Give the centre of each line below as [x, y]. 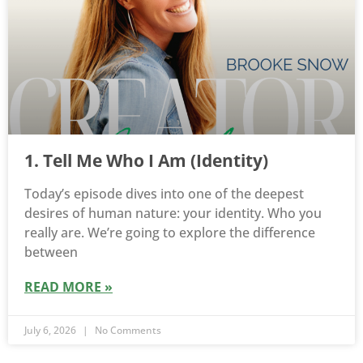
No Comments [127, 331]
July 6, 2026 [51, 331]
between [51, 252]
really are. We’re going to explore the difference [170, 233]
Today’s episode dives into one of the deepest [164, 194]
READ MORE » [68, 287]
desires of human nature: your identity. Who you [173, 214]
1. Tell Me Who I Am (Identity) [146, 161]
